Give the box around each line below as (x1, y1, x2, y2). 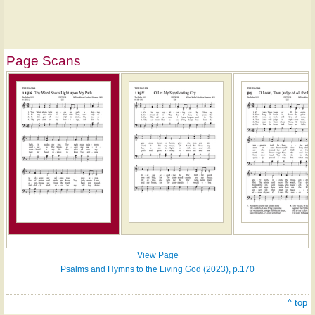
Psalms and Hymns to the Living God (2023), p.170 (60, 264, 255, 275)
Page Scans (6, 53, 81, 69)
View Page (136, 250, 179, 261)
